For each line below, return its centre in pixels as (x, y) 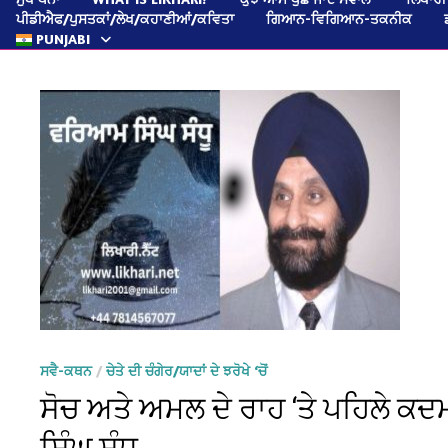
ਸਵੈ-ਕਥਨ (66, 370)
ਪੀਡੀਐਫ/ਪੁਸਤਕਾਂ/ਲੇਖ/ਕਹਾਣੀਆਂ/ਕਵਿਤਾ (125, 18)
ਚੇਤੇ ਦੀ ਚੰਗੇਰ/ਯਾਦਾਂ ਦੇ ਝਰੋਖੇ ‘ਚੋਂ (187, 370)
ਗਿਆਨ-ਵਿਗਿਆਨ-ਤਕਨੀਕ (339, 18)
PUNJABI (63, 38)
